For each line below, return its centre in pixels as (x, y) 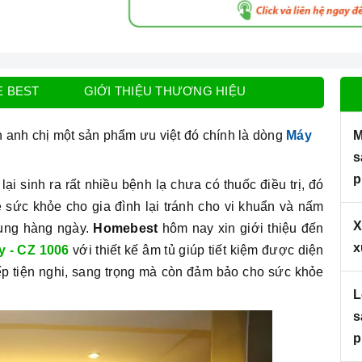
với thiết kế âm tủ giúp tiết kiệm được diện (196, 250)
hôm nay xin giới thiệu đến (241, 229)
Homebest (126, 229)
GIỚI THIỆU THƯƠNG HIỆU (164, 91)
